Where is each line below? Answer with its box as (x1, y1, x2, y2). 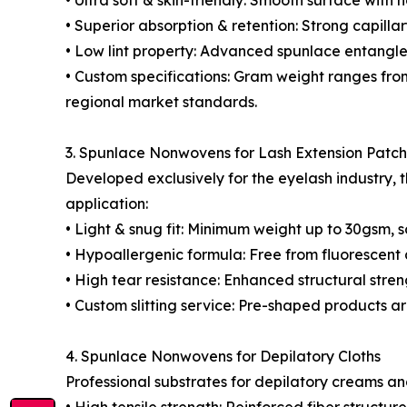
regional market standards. (65, 93, 257, 111)
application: (65, 194, 148, 213)
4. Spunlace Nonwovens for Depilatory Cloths (65, 347, 381, 365)
